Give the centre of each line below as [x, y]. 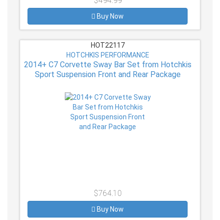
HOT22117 [108, 45]
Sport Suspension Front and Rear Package [108, 74]
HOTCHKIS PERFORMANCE [108, 55]
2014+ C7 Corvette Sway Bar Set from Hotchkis [108, 64]
